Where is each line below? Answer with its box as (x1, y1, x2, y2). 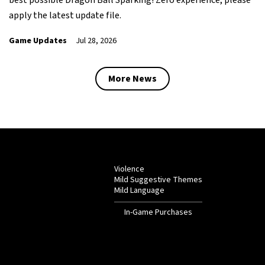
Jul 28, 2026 (76, 34, 117, 47)
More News (108, 72, 157, 85)
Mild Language (114, 184, 164, 196)
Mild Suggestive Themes (114, 173, 202, 186)
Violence (114, 163, 144, 175)
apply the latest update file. (9, 8, 121, 22)
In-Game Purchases (124, 206, 192, 218)
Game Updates (9, 34, 67, 47)
